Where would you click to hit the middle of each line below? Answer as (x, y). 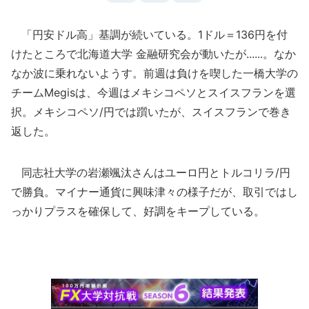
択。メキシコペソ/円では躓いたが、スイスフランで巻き (151, 112)
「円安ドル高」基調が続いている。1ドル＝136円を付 (149, 34)
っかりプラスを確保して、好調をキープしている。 (138, 211)
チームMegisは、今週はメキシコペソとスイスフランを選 (153, 92)
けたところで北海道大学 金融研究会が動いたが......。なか (153, 54)
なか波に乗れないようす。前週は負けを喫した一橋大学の (154, 73)
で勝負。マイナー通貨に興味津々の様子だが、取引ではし (154, 192)
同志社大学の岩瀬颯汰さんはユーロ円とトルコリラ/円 (151, 172)
